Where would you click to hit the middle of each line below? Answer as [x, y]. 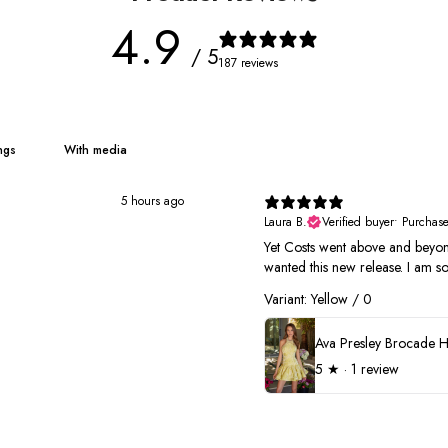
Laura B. [285, 222]
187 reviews [247, 62]
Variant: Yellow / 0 [318, 299]
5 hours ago [152, 201]
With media [95, 150]
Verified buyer [358, 222]
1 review [375, 368]
